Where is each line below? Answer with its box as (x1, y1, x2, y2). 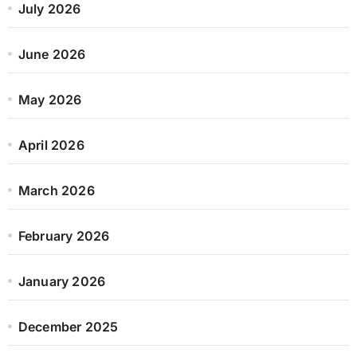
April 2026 (18, 136, 84, 153)
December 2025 (18, 318, 119, 335)
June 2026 (18, 45, 86, 62)
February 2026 (18, 227, 110, 244)
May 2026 (18, 91, 82, 108)
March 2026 (18, 182, 95, 198)
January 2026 (18, 273, 106, 289)
